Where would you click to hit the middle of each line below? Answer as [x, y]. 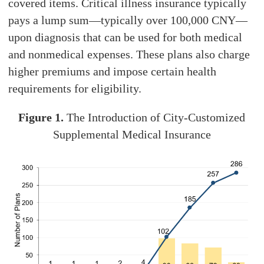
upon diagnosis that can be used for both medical [126, 37]
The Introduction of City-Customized [155, 118]
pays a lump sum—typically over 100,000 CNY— [128, 20]
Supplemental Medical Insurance [132, 135]
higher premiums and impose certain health [113, 72]
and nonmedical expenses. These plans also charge [129, 55]
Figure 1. [41, 118]
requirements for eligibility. [75, 89]
